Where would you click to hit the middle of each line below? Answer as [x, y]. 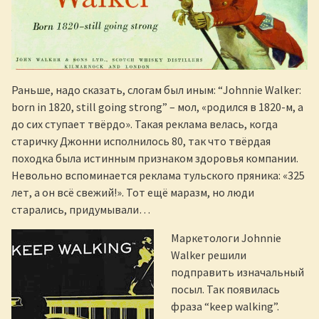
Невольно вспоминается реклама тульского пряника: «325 [158, 176]
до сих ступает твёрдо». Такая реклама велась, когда [145, 124]
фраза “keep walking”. [225, 307]
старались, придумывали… [81, 210]
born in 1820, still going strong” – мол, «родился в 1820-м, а [157, 107]
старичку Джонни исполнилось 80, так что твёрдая [141, 141]
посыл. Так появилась [225, 289]
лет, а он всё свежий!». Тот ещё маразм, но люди [133, 193]
